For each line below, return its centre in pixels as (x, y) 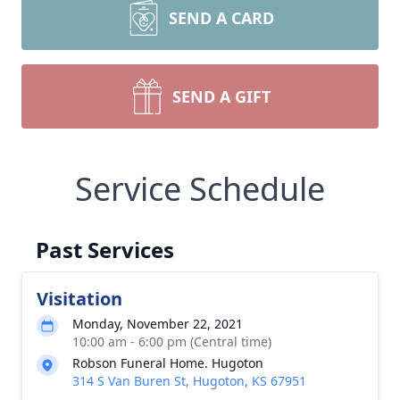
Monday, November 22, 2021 (158, 324)
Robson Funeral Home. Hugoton (168, 363)
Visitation (79, 299)
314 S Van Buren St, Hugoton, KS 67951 (189, 381)
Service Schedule (200, 189)
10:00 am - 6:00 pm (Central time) (172, 342)
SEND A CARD (221, 18)
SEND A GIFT (221, 96)
